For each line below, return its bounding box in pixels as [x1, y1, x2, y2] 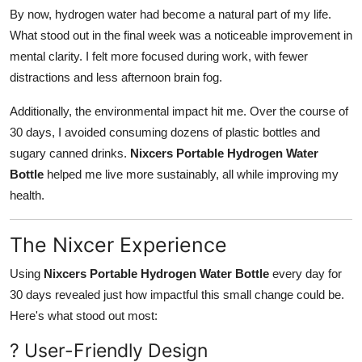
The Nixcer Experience [10, 232, 227, 257]
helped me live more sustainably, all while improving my [44, 166, 339, 181]
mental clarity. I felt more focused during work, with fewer [10, 48, 308, 63]
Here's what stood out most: [10, 308, 158, 322]
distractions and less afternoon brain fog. [10, 69, 222, 84]
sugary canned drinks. [10, 145, 130, 160]
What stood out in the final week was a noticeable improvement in [10, 27, 352, 42]
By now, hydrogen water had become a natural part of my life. [10, 6, 331, 21]
